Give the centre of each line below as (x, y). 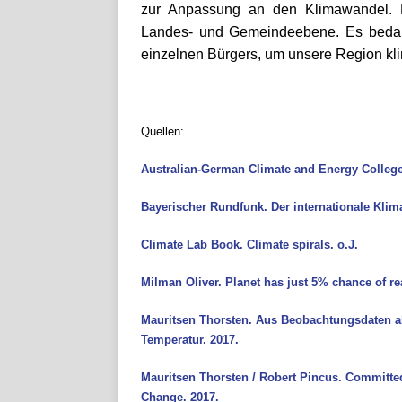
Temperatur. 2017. (190, 339)
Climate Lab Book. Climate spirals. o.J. (249, 244)
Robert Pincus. (302, 377)
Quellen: (162, 131)
